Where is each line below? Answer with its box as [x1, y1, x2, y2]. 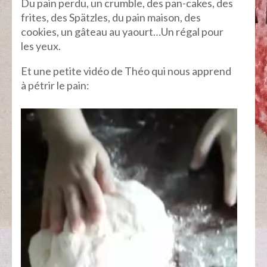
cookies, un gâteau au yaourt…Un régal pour [21, 25, 223, 39]
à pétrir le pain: [21, 79, 89, 92]
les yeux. [21, 39, 61, 53]
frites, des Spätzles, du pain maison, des [21, 11, 201, 24]
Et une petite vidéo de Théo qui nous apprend [21, 64, 231, 78]
